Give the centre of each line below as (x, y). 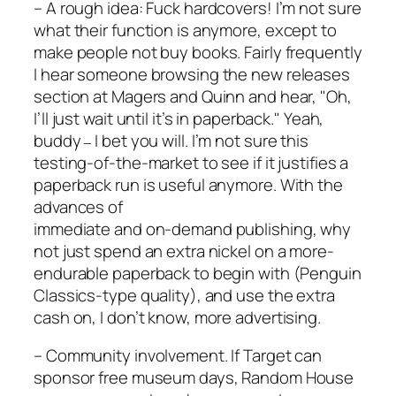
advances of (78, 206)
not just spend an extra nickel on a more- (184, 251)
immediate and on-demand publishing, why (193, 228)
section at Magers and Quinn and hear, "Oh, (193, 96)
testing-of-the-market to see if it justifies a (191, 162)
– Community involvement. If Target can (178, 356)
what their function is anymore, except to (185, 30)
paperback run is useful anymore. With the (188, 184)
